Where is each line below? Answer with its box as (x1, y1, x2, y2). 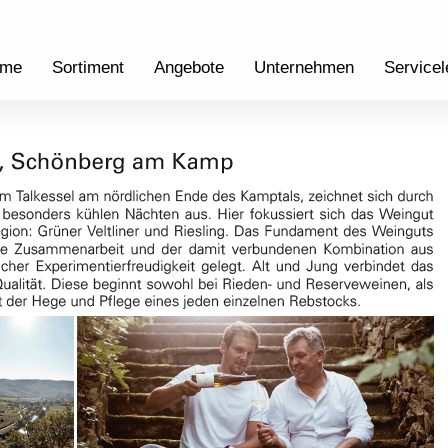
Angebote (154, 58, 224, 77)
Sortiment (52, 58, 124, 77)
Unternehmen (254, 58, 354, 77)
